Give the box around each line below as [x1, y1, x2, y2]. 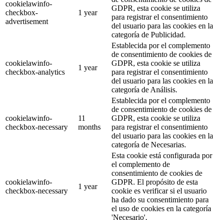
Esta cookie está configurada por [111, 151, 212, 160]
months [78, 123, 101, 132]
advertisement [5, 17, 48, 26]
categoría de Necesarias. [111, 140, 186, 149]
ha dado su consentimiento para [111, 195, 209, 204]
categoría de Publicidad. [111, 30, 186, 39]
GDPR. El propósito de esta [111, 178, 198, 187]
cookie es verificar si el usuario [111, 187, 207, 195]
